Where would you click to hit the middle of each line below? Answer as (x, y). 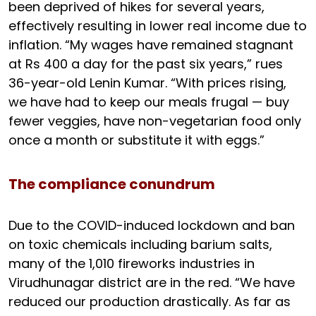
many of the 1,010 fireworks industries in (132, 263)
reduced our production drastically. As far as (150, 301)
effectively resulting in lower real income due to (158, 25)
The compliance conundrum (112, 184)
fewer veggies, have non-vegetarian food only (155, 121)
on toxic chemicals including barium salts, (140, 244)
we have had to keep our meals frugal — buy (149, 102)
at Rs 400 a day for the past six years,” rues (146, 63)
